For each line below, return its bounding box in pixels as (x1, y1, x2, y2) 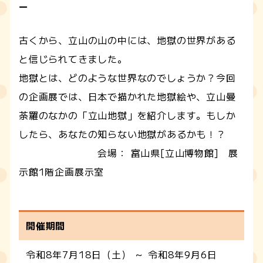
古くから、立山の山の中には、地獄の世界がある (19, 32, 236, 47)
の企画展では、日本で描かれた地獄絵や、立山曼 (19, 89, 236, 103)
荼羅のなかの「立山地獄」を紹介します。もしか (19, 107, 236, 122)
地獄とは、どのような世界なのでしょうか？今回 (19, 70, 236, 85)
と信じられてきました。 (19, 51, 127, 66)
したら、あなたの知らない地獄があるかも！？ (19, 126, 226, 141)
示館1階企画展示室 (19, 164, 104, 178)
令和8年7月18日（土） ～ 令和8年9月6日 (26, 247, 217, 261)
